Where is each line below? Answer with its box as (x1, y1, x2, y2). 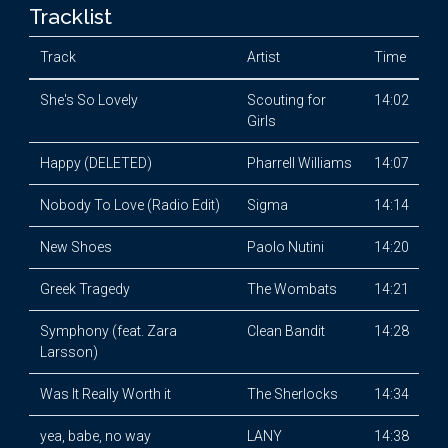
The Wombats (246, 281, 337, 297)
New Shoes (39, 239, 112, 255)
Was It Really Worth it (39, 386, 171, 402)
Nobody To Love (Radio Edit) (39, 197, 220, 213)
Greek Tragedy (39, 281, 130, 297)
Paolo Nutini (246, 239, 324, 255)
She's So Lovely (39, 92, 138, 108)
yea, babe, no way (39, 428, 151, 444)
